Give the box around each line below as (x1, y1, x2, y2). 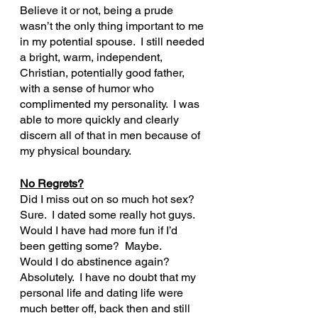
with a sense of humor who (20, 81, 157, 95)
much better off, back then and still (20, 301, 193, 315)
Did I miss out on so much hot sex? (20, 192, 200, 206)
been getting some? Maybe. (20, 238, 162, 253)
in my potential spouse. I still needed (20, 34, 207, 48)
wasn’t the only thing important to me (20, 18, 207, 33)
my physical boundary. (20, 143, 131, 158)
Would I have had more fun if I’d (20, 223, 180, 237)
